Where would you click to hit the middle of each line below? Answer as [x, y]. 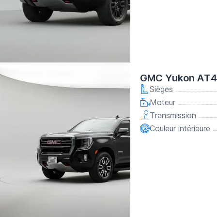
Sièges [161, 89]
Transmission [173, 115]
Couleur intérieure [180, 128]
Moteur [163, 102]
